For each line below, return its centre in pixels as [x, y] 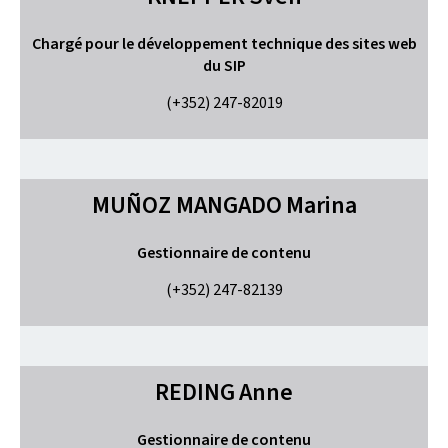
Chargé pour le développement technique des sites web [224, 43]
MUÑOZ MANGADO [186, 205]
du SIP [224, 65]
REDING [195, 392]
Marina [321, 205]
